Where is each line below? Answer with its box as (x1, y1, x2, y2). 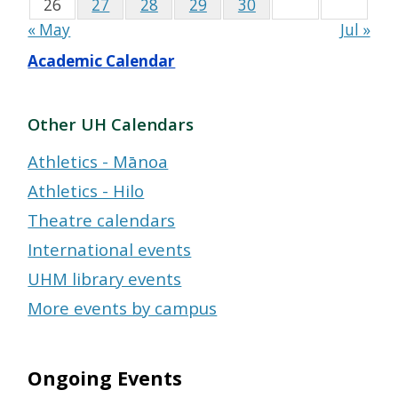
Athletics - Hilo (28, 179, 145, 203)
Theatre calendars (28, 209, 176, 232)
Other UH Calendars (28, 113, 195, 136)
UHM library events (28, 267, 182, 291)
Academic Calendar (28, 51, 176, 72)
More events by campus (28, 297, 218, 320)
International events (28, 238, 192, 261)
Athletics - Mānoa (28, 150, 169, 173)
